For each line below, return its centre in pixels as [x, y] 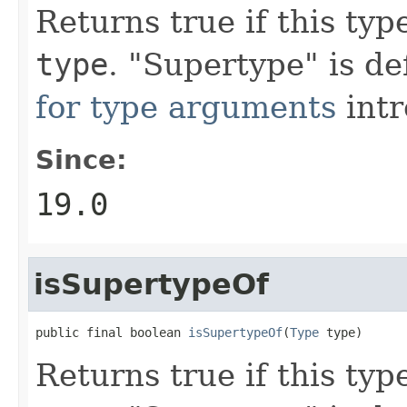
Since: [81, 159]
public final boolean [112, 332]
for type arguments [186, 107]
